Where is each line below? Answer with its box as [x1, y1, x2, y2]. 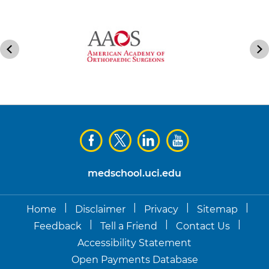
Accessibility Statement [77, 237, 192, 249]
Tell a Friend [100, 220, 157, 232]
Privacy [144, 203, 178, 215]
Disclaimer [74, 203, 125, 215]
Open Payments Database [71, 253, 198, 265]
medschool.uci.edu [88, 167, 181, 179]
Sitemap [196, 203, 238, 215]
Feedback [34, 220, 82, 232]
